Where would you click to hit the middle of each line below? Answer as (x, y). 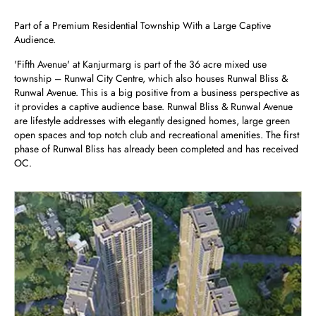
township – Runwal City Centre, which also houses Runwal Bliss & (151, 78)
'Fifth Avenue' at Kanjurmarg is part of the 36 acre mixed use (140, 64)
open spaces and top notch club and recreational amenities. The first (157, 135)
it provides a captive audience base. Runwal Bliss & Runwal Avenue (153, 107)
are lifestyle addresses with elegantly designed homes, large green (152, 121)
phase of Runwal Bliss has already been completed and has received (156, 149)
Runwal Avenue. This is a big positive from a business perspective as (157, 92)
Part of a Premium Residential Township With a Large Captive (142, 25)
